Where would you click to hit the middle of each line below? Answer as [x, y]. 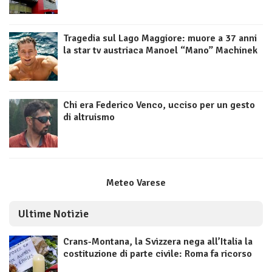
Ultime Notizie [53, 214]
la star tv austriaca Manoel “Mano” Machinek [160, 51]
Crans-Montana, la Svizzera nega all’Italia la [158, 242]
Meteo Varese [136, 183]
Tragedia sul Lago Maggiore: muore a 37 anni [160, 39]
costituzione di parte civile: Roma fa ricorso [158, 254]
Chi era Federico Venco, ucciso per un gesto [159, 105]
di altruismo [89, 117]
